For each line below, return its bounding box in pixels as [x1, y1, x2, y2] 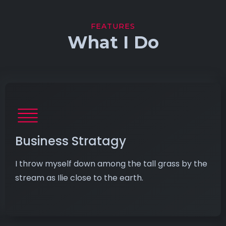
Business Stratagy [15, 132, 126, 149]
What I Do [67, 31, 159, 53]
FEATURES [91, 21, 135, 31]
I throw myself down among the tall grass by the [15, 157, 207, 169]
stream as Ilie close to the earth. [15, 172, 143, 184]
